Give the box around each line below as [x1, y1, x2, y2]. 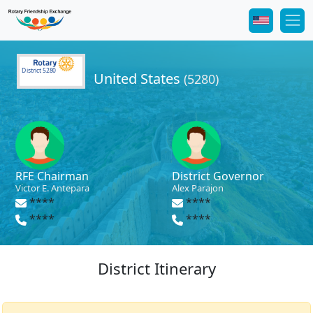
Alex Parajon [172, 182, 224, 195]
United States [94, 69, 184, 89]
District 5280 [22, 66, 57, 75]
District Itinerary [97, 258, 216, 279]
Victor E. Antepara [15, 182, 89, 195]
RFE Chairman [15, 168, 89, 184]
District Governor [172, 168, 264, 184]
